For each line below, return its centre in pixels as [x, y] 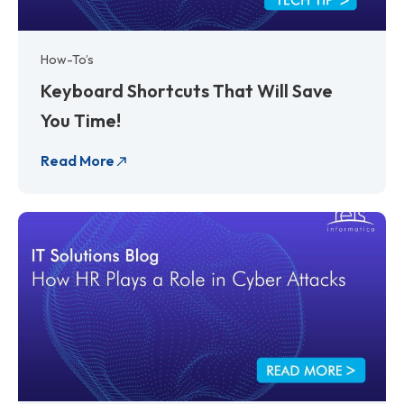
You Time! [81, 120]
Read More [78, 160]
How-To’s [67, 59]
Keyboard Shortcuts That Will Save [187, 90]
